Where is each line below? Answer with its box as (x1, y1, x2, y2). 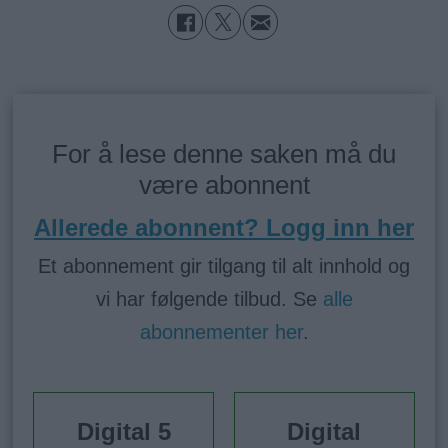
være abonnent (138, 170, 310, 199)
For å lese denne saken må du (52, 139, 396, 168)
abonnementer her (139, 320, 303, 343)
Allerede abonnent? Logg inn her (34, 213, 414, 241)
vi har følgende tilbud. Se (95, 287, 323, 310)
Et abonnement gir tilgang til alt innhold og (38, 254, 410, 277)
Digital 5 (76, 417, 171, 445)
